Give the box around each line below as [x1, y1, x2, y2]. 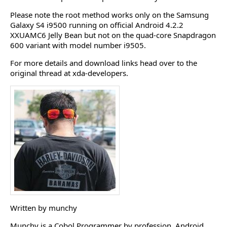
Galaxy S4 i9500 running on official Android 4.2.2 [10, 20, 183, 30]
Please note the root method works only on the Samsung [10, 10, 209, 20]
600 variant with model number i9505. [10, 40, 146, 50]
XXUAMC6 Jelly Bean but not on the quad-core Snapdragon [10, 30, 216, 40]
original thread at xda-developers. [10, 68, 128, 78]
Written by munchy [10, 203, 77, 213]
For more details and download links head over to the [10, 58, 197, 68]
